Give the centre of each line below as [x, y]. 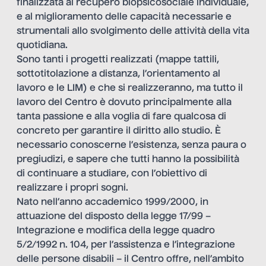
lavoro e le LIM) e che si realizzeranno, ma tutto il [130, 89]
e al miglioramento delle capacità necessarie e [124, 18]
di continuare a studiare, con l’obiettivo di [112, 174]
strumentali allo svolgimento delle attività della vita [133, 32]
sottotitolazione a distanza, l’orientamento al [118, 75]
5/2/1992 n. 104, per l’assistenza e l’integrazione [126, 246]
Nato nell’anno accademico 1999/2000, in [113, 203]
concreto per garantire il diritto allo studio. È [119, 132]
